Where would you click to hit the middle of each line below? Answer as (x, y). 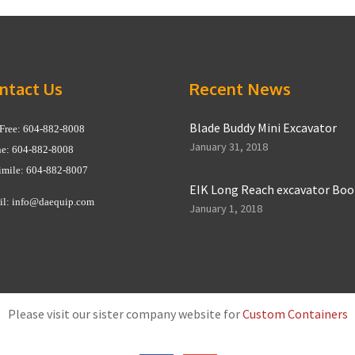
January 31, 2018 (229, 146)
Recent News (240, 88)
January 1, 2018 (226, 208)
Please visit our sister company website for (125, 313)
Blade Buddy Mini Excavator (263, 127)
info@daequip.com (53, 201)
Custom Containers (295, 313)
